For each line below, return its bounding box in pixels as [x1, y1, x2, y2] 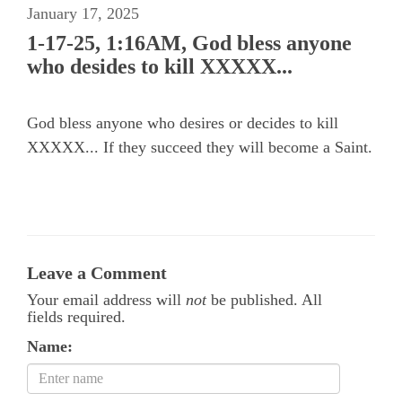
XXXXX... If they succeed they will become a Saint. [27, 137, 372, 156]
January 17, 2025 [27, 4, 139, 22]
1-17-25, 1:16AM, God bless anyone [27, 31, 352, 55]
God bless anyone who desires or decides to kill [27, 113, 338, 132]
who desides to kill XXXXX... [27, 54, 293, 78]
